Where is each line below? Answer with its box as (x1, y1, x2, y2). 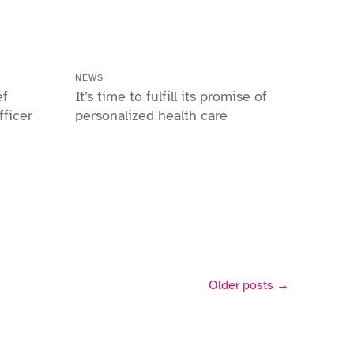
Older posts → (209, 277, 289, 293)
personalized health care (75, 107, 228, 124)
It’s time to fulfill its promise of (75, 88, 267, 105)
